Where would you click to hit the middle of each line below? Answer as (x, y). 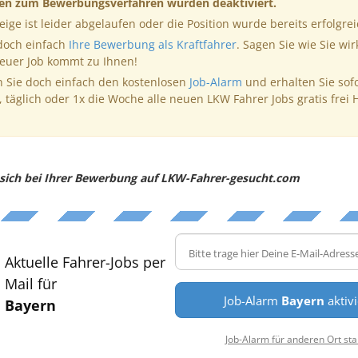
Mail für (30, 283)
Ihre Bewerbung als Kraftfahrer (152, 44)
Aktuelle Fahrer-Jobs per (85, 262)
